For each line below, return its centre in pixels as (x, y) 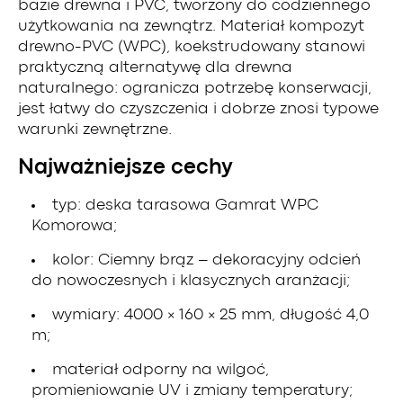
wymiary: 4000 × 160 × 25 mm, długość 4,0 (210, 315)
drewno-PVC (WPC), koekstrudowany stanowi (192, 47)
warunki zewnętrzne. (95, 130)
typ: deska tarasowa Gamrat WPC (185, 205)
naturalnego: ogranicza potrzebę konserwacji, (195, 88)
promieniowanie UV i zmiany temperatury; (192, 390)
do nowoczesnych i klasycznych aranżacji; (191, 281)
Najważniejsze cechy (125, 167)
